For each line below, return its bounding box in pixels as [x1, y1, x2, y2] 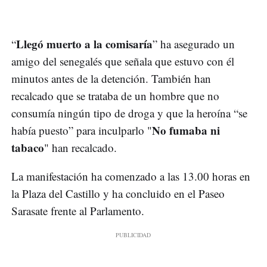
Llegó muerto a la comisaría [16, 36, 153, 52]
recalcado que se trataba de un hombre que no [11, 88, 219, 104]
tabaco [11, 139, 44, 156]
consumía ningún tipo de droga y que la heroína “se [11, 105, 247, 121]
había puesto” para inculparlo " [11, 123, 152, 138]
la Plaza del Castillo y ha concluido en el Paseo [11, 186, 225, 201]
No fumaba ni [152, 122, 220, 139]
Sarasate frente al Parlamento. [11, 203, 144, 219]
